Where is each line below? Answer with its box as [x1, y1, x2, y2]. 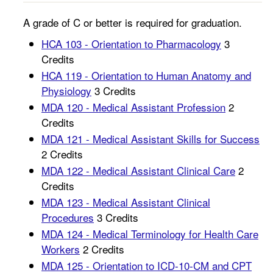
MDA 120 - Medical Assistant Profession [41, 99, 225, 115]
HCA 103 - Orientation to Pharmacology [41, 36, 221, 51]
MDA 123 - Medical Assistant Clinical [41, 194, 210, 210]
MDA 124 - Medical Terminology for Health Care [41, 226, 258, 241]
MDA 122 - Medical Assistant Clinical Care [41, 163, 235, 178]
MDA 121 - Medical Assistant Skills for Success [41, 131, 260, 146]
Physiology [41, 83, 91, 98]
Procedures [41, 210, 94, 225]
